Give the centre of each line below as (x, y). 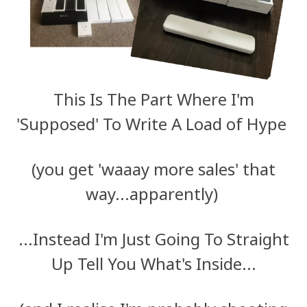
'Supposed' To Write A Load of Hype (153, 124)
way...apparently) (153, 194)
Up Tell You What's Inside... (153, 264)
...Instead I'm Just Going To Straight (153, 239)
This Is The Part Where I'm (153, 99)
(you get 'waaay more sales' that (153, 169)
